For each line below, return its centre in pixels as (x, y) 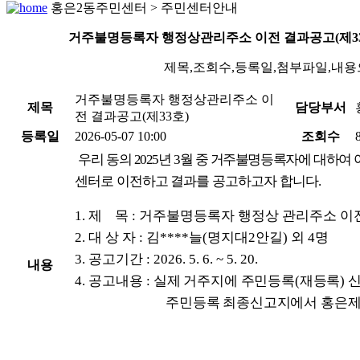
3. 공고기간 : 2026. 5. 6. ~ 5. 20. (166, 259)
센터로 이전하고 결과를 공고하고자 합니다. (198, 181)
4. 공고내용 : (114, 280)
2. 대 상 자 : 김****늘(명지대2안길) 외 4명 (202, 237)
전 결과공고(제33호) (132, 116)
